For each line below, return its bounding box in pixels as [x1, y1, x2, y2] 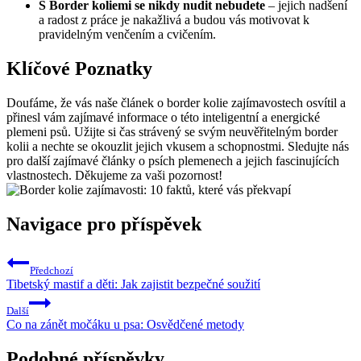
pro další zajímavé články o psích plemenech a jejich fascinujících [6, 154, 339, 168]
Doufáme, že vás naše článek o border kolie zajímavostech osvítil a [6, 96, 346, 110]
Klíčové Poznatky [6, 58, 152, 80]
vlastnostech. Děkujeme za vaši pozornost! [6, 168, 222, 183]
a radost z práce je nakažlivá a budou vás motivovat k [39, 13, 309, 27]
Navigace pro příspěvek [6, 214, 201, 235]
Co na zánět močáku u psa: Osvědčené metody [6, 317, 244, 331]
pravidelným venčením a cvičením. [39, 27, 216, 42]
